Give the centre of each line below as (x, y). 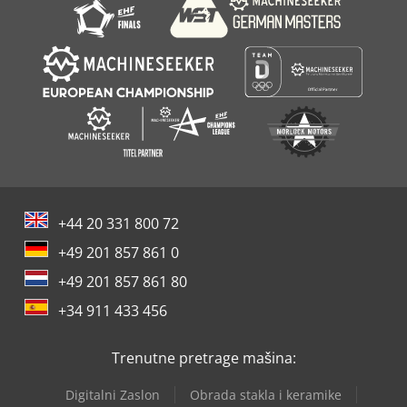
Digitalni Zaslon (112, 395)
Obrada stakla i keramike (265, 395)
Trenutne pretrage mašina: (203, 358)
